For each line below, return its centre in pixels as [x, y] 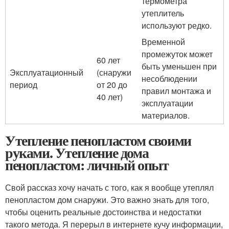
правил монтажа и [176, 90]
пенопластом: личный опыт [87, 165]
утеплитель [163, 13]
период [24, 84]
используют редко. [177, 25]
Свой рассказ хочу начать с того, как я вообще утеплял [109, 187]
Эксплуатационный [47, 72]
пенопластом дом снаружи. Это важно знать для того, [107, 199]
